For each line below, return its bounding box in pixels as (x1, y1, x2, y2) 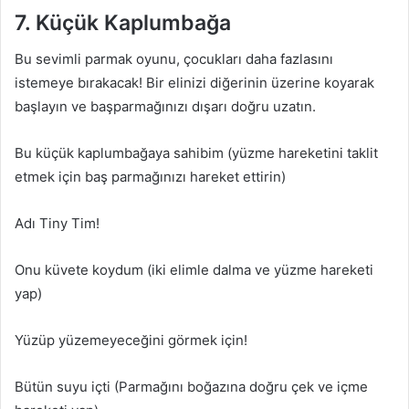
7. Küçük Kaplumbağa (15, 9, 231, 36)
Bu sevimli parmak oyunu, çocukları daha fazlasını (15, 50, 333, 68)
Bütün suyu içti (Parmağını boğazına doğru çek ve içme (15, 378, 368, 395)
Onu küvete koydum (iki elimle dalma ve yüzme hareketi (15, 261, 373, 278)
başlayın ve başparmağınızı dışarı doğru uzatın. (15, 98, 316, 115)
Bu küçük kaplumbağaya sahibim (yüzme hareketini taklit (15, 144, 378, 162)
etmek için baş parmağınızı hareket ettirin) (15, 168, 286, 185)
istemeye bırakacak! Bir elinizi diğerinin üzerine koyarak (15, 74, 374, 91)
